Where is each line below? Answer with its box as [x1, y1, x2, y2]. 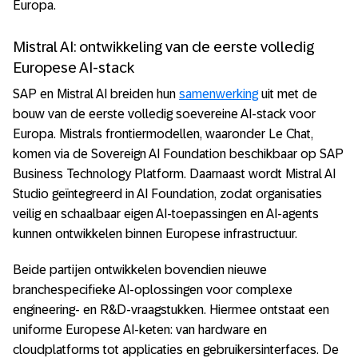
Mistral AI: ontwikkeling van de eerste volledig [13, 38, 314, 55]
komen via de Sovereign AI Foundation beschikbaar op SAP [13, 147, 344, 161]
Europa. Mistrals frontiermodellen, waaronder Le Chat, [13, 127, 313, 141]
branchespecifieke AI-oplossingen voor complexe [13, 283, 292, 297]
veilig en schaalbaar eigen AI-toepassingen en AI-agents [13, 207, 319, 221]
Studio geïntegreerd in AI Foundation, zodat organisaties [13, 187, 322, 201]
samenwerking [179, 87, 258, 101]
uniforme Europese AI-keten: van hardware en [13, 323, 267, 337]
